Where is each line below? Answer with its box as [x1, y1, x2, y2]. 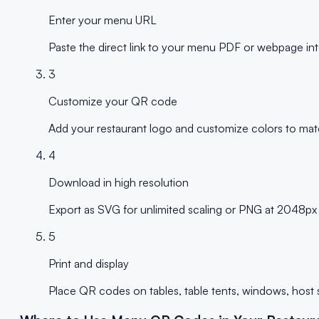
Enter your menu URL [48, 12, 157, 27]
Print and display [48, 256, 129, 271]
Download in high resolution [48, 174, 189, 189]
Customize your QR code [48, 93, 177, 108]
